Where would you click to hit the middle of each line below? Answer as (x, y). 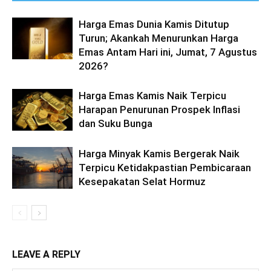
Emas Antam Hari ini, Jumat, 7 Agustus (168, 52)
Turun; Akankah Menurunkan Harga (158, 38)
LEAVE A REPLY (46, 254)
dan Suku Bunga (116, 123)
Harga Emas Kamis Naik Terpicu (152, 95)
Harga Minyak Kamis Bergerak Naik (159, 153)
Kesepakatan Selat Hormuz (142, 181)
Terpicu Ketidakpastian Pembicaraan (165, 167)
